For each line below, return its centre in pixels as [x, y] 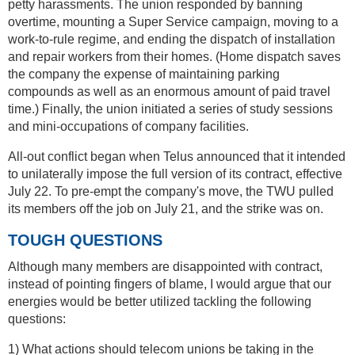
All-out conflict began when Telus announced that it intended [177, 156]
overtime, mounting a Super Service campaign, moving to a [173, 21]
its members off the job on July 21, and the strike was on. [166, 208]
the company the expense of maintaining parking [144, 74]
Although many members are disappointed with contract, [165, 266]
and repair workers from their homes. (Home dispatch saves [174, 56]
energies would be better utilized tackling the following [160, 301]
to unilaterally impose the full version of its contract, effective [175, 174]
